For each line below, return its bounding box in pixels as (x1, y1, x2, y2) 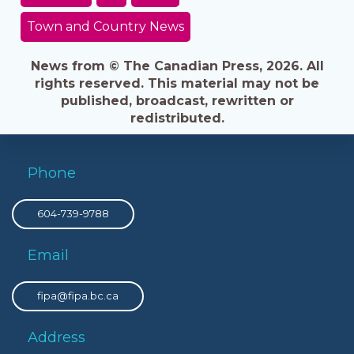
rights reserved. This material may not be (35, 75, 319, 91)
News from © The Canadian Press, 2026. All (30, 58, 324, 73)
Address (28, 327, 85, 346)
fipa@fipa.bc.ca (37, 288, 119, 302)
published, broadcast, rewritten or (60, 92, 294, 108)
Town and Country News (26, 19, 184, 35)
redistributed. (130, 110, 224, 126)
